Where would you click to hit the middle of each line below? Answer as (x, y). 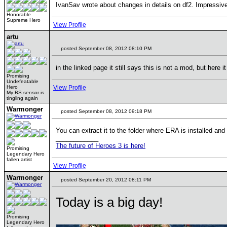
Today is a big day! (109, 202)
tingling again (22, 98)
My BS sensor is (25, 92)
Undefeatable (23, 81)
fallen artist (19, 159)
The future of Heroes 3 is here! (101, 146)
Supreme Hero (24, 20)
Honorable (19, 14)
